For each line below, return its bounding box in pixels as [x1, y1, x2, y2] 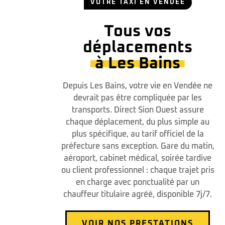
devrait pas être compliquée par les [73, 93, 202, 102]
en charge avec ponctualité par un [76, 178, 199, 186]
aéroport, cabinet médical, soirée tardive [64, 154, 211, 162]
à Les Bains [95, 55, 180, 72]
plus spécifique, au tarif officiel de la [71, 130, 204, 138]
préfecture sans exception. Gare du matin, [61, 142, 214, 150]
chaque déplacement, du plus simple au [66, 118, 209, 126]
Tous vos [104, 23, 171, 40]
